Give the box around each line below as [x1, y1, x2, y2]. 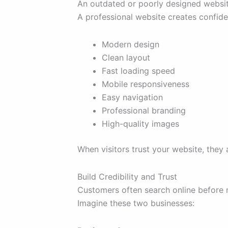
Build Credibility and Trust [77, 172, 177, 182]
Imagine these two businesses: [77, 198, 194, 209]
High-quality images [102, 119, 179, 129]
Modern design [102, 39, 159, 50]
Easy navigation [102, 92, 163, 103]
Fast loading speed [102, 66, 175, 76]
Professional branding [102, 105, 186, 116]
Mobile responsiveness [102, 79, 189, 90]
